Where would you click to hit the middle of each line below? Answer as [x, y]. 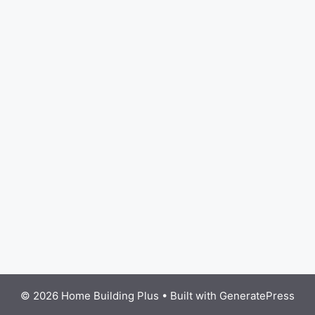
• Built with [189, 295]
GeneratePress [257, 295]
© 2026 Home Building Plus [90, 295]
